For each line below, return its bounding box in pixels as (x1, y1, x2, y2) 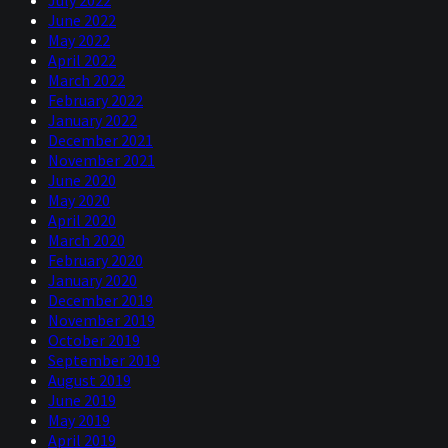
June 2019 (48, 390, 116, 411)
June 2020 (48, 170, 116, 191)
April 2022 (48, 50, 116, 71)
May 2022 (48, 30, 110, 51)
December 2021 (48, 130, 153, 151)
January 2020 (48, 270, 137, 291)
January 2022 (48, 110, 137, 131)
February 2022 (48, 90, 143, 111)
